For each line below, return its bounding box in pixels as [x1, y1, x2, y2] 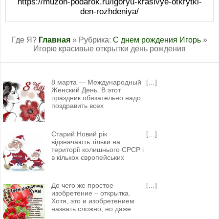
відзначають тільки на [51, 137, 120, 146]
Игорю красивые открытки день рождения [33, 44, 186, 53]
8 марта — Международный [51, 78, 141, 86]
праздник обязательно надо [51, 93, 141, 102]
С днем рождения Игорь [113, 35, 201, 44]
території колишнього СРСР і [51, 145, 144, 153]
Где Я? [12, 35, 39, 44]
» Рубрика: [70, 35, 113, 44]
